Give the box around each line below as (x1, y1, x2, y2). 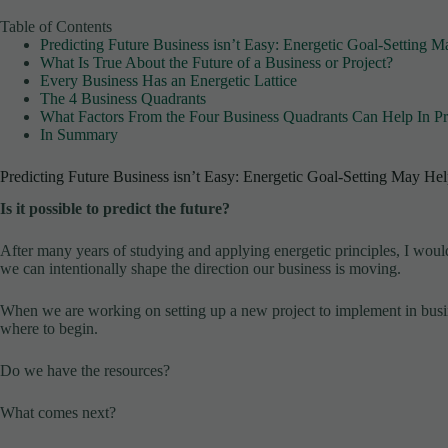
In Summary (40, 125, 118, 143)
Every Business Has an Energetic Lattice (40, 71, 297, 89)
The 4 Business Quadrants (40, 89, 206, 107)
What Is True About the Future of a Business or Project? (40, 53, 393, 71)
